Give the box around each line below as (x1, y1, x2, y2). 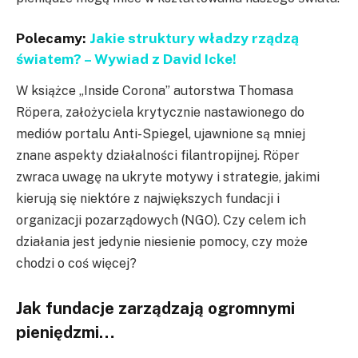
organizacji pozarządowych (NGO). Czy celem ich (16, 213, 306, 229)
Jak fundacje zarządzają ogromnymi (16, 298, 295, 319)
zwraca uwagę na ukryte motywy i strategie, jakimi (16, 169, 320, 185)
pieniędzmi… (16, 322, 114, 343)
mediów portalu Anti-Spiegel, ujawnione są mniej (16, 126, 305, 142)
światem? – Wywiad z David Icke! (16, 50, 237, 68)
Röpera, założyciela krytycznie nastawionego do (16, 105, 304, 121)
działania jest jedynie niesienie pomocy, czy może (16, 234, 308, 250)
